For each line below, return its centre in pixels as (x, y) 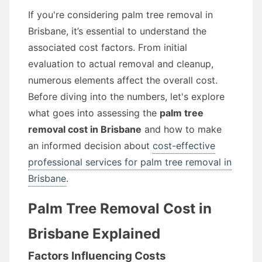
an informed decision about (90, 146)
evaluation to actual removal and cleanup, (121, 64)
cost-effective (184, 146)
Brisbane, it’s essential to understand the (117, 31)
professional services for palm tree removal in (130, 162)
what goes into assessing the (94, 113)
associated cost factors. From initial (108, 47)
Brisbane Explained (94, 234)
